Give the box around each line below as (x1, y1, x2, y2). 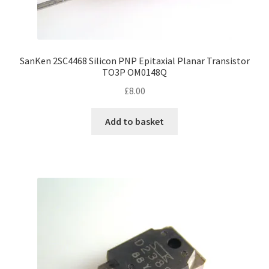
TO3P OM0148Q (102, 66, 167, 79)
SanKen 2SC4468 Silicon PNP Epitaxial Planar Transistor (19, 55, 250, 67)
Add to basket (105, 115, 164, 127)
